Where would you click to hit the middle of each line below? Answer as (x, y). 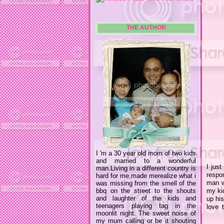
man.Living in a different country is (146, 168)
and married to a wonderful (146, 160)
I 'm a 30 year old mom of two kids (146, 153)
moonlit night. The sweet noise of (146, 213)
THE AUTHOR (146, 27)
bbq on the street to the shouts (146, 190)
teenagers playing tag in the (146, 205)
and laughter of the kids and (146, 198)
